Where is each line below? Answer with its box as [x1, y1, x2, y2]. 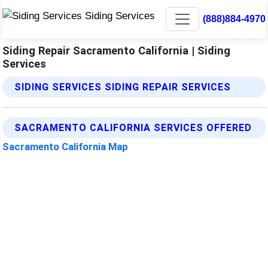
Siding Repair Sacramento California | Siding [2, 44, 231, 57]
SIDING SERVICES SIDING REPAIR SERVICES [14, 81, 232, 93]
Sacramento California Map [2, 141, 129, 153]
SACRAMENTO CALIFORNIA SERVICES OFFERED [14, 122, 252, 133]
